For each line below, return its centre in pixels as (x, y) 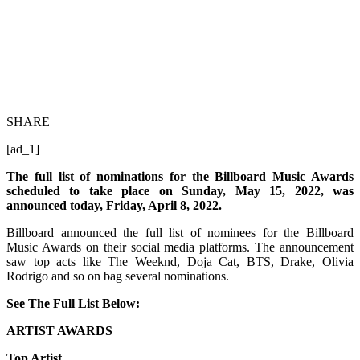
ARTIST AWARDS (59, 330)
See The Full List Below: (73, 303)
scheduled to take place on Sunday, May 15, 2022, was (180, 190)
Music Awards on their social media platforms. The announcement (180, 247)
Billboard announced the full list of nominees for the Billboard (180, 232)
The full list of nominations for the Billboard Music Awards (180, 176)
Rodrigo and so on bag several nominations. (118, 276)
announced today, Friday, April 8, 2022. (114, 205)
